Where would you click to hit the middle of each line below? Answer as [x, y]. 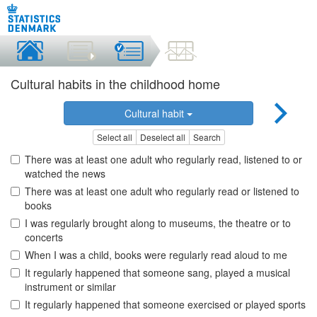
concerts [44, 237]
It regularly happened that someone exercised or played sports [165, 305]
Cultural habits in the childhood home [115, 83]
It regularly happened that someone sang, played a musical [157, 273]
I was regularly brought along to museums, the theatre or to [158, 223]
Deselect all [162, 137]
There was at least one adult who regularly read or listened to [162, 191]
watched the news [65, 174]
